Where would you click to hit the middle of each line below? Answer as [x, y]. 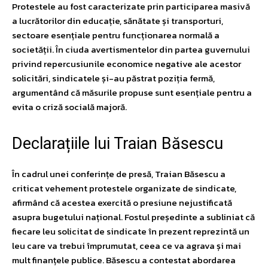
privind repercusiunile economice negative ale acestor [127, 63]
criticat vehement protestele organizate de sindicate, [124, 188]
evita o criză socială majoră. [69, 106]
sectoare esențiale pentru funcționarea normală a [116, 35]
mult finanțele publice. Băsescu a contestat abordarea [124, 260]
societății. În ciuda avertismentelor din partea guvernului [131, 49]
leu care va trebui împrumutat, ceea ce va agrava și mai [127, 245]
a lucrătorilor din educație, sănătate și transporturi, [118, 20]
